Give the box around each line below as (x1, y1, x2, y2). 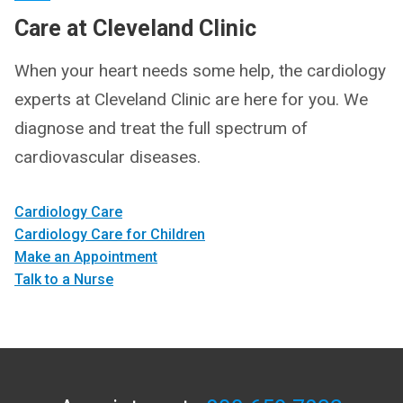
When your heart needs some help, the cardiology (14, 59, 386, 81)
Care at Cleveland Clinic (14, 14, 256, 41)
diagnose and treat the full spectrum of (14, 117, 308, 139)
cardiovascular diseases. (14, 146, 201, 167)
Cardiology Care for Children (14, 225, 205, 243)
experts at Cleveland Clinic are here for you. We (14, 88, 368, 110)
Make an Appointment (14, 247, 157, 265)
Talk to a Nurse (14, 270, 113, 288)
